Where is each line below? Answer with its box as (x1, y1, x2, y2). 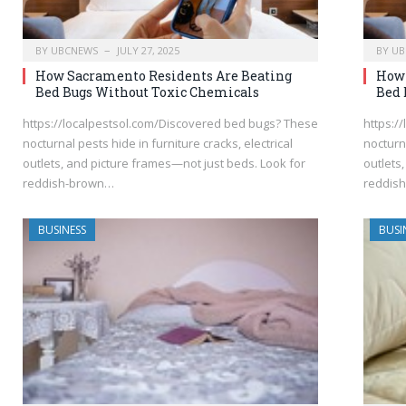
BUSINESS (38, 221, 86, 237)
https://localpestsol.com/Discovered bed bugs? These (23, 114, 318, 131)
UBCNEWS (51, 43, 98, 57)
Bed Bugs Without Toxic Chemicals (35, 82, 259, 101)
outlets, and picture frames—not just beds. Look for (23, 154, 305, 171)
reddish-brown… (23, 174, 114, 191)
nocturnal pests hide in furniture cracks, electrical (23, 134, 293, 151)
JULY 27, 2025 (117, 43, 179, 57)
